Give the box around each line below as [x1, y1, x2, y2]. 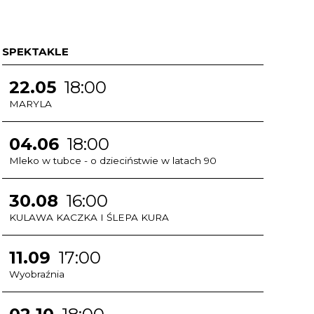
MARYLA [8, 97, 52, 109]
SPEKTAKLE [1, 45, 69, 58]
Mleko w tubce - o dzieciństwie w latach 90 [8, 154, 217, 166]
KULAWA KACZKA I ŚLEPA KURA [8, 211, 169, 223]
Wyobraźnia [8, 268, 64, 280]
